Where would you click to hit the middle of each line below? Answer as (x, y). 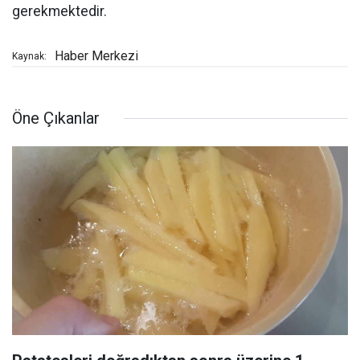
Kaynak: (29, 57)
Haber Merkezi (96, 56)
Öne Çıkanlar (56, 119)
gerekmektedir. (59, 12)
